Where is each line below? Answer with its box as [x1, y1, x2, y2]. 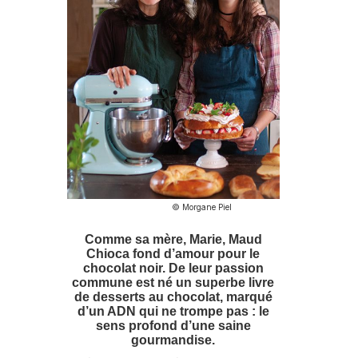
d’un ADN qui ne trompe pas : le [77, 304, 269, 318]
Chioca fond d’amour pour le [86, 246, 260, 261]
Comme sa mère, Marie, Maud [84, 232, 262, 246]
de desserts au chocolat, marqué [74, 289, 272, 304]
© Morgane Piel [172, 201, 232, 212]
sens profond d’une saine [95, 318, 251, 332]
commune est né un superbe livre [72, 275, 274, 289]
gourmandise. [131, 332, 215, 347]
